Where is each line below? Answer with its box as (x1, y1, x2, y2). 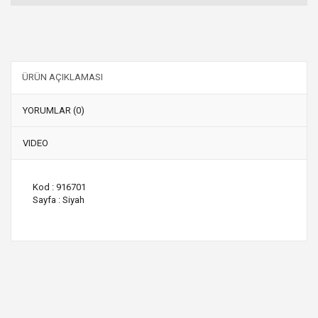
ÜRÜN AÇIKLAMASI (22, 71, 103, 82)
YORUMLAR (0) (23, 104, 84, 116)
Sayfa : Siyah (33, 194, 84, 205)
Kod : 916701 (33, 181, 86, 192)
